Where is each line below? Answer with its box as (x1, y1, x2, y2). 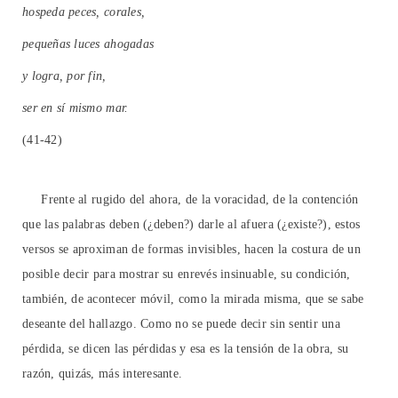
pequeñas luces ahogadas (22, 37, 155, 52)
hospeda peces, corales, (22, 5, 146, 20)
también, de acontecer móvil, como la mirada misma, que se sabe (22, 292, 364, 306)
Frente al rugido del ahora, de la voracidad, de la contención (22, 193, 359, 207)
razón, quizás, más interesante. (22, 367, 183, 381)
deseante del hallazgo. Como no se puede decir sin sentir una (22, 317, 340, 331)
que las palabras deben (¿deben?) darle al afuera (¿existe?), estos (22, 218, 361, 232)
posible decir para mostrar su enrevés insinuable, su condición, (22, 267, 351, 282)
